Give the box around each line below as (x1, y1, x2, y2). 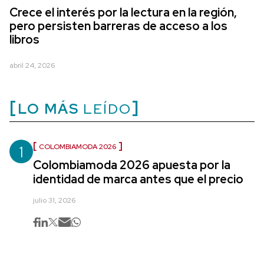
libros (9, 32, 39, 47)
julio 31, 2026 (33, 196, 75, 205)
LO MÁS (18, 100, 79, 118)
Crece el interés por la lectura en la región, (9, 5, 237, 20)
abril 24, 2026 (9, 61, 55, 70)
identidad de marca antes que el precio (33, 171, 243, 187)
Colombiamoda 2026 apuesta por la (33, 157, 230, 173)
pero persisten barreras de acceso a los (9, 18, 227, 34)
